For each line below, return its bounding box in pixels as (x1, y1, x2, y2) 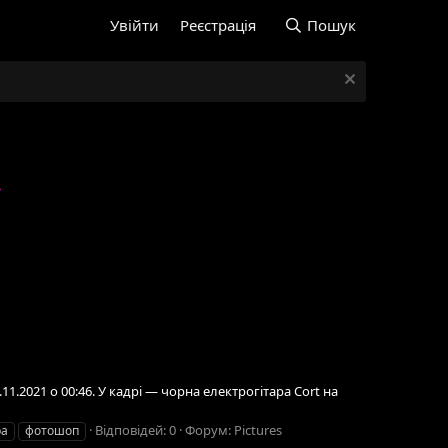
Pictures (234, 420, 282, 439)
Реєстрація (180, 15, 257, 35)
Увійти (110, 15, 160, 35)
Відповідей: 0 (95, 420, 176, 439)
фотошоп (25, 421, 79, 439)
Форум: (185, 420, 234, 439)
